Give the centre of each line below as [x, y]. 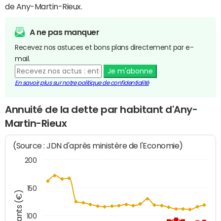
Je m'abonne [130, 71]
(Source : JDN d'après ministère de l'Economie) [98, 146]
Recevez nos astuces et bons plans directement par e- [104, 47]
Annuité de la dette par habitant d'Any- [101, 109]
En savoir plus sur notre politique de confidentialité [82, 83]
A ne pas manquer [65, 32]
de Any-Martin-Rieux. [44, 6]
